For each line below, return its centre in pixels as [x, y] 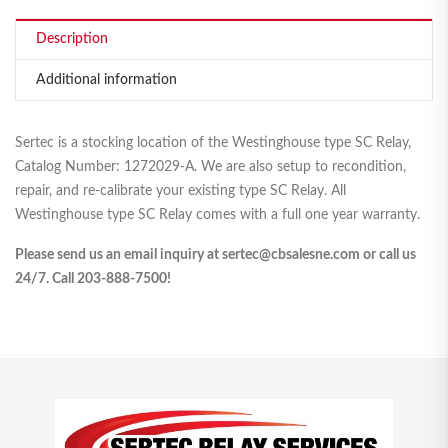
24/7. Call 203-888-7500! [93, 278]
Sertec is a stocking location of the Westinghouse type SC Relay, [213, 142]
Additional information [106, 79]
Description [72, 38]
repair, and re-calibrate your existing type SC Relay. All [180, 190]
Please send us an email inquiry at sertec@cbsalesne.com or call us [215, 254]
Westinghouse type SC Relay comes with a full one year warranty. [217, 214]
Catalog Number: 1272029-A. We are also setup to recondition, [210, 166]
